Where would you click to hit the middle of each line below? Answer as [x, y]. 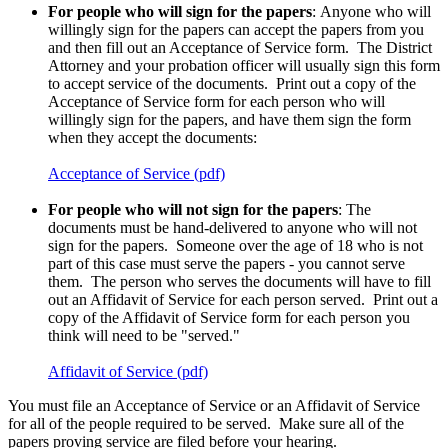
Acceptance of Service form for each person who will [216, 101]
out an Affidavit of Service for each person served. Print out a [243, 299]
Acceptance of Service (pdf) [136, 173]
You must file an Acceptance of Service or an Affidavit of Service [214, 405]
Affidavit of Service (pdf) [128, 371]
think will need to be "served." [144, 335]
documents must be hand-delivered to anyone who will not [232, 227]
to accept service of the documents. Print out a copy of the [232, 83]
